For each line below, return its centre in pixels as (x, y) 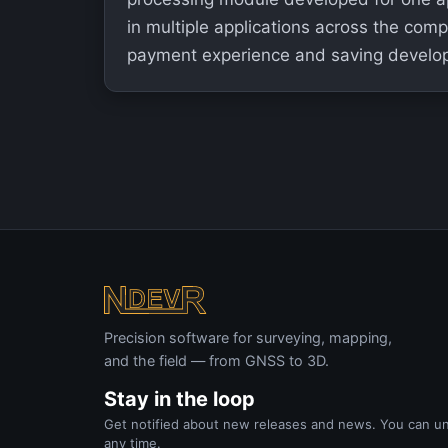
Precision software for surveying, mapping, (248, 337)
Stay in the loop (179, 399)
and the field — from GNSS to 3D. (216, 360)
